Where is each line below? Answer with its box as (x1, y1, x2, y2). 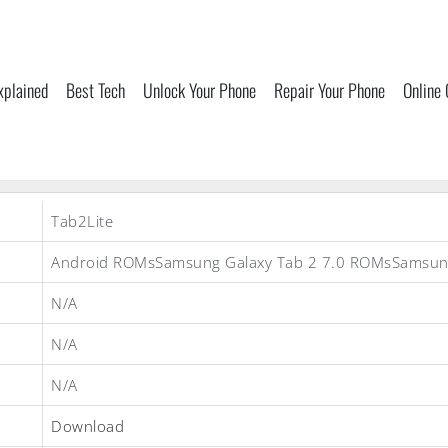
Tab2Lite (51, 211, 113, 231)
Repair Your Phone (274, 77, 385, 103)
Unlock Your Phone (143, 77, 256, 103)
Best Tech (66, 77, 125, 103)
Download (51, 416, 124, 436)
